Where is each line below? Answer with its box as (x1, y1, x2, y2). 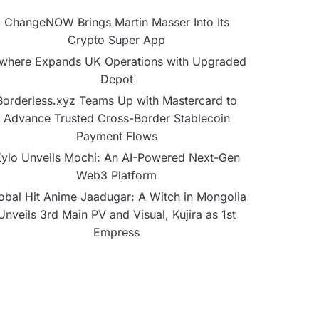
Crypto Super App (68, 33, 165, 47)
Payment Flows (75, 129, 157, 143)
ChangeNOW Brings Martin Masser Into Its (4, 15, 229, 29)
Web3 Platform (76, 168, 157, 182)
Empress (93, 225, 140, 239)
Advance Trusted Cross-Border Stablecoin (3, 111, 230, 125)
